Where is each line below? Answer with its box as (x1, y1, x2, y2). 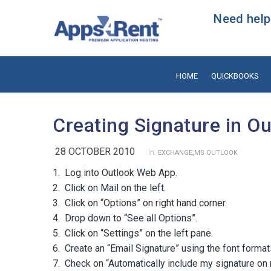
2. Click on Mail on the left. (53, 181, 166, 194)
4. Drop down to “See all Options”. (53, 212, 197, 224)
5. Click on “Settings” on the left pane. (53, 227, 213, 239)
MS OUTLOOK (194, 148, 238, 157)
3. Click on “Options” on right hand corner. (53, 197, 227, 209)
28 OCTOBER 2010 (55, 145, 135, 157)
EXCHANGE (158, 148, 192, 157)
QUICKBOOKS (211, 71, 259, 80)
